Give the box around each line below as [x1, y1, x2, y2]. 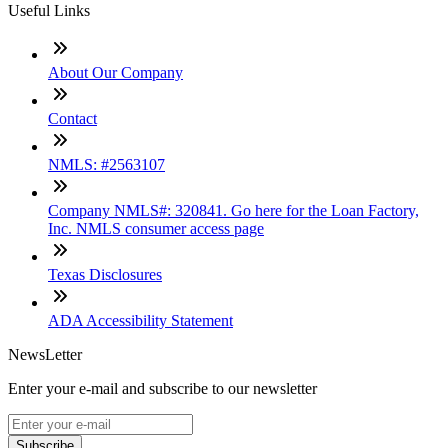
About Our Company [48, 63, 183, 81]
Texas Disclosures [48, 265, 162, 283]
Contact [48, 109, 97, 127]
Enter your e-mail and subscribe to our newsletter [8, 379, 317, 397]
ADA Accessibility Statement [48, 311, 233, 329]
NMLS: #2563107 [48, 155, 165, 173]
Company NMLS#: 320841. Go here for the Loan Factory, [48, 201, 419, 219]
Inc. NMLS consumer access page [48, 219, 264, 237]
